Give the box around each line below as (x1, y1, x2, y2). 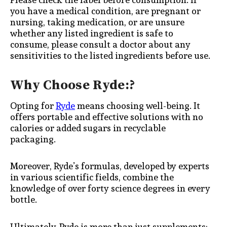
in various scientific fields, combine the (10, 170, 174, 185)
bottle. (10, 192, 39, 207)
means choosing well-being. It (75, 98, 200, 113)
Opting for (10, 98, 56, 113)
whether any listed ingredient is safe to (10, 26, 173, 41)
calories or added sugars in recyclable (10, 120, 166, 135)
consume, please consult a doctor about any (10, 37, 191, 52)
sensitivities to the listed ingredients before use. (10, 48, 210, 63)
